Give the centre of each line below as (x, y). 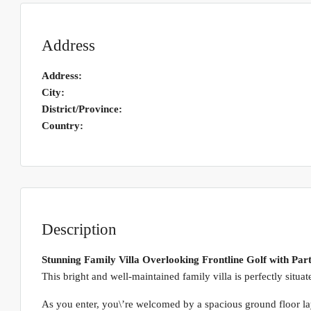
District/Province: (82, 109)
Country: (62, 125)
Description (79, 230)
